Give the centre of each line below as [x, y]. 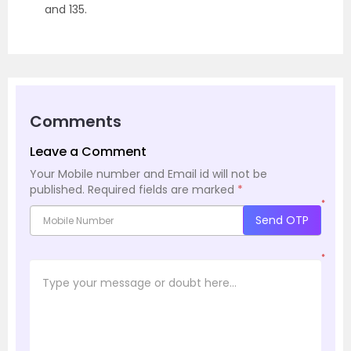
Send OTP [282, 220]
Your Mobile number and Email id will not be [148, 174]
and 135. [66, 10]
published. [57, 190]
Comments [76, 122]
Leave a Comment [88, 152]
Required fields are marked [163, 190]
